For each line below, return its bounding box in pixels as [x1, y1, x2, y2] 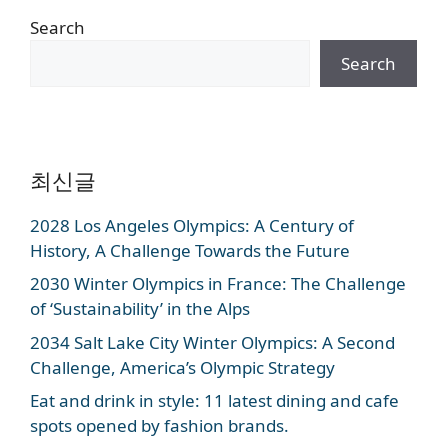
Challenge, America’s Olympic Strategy [30, 355, 335, 379]
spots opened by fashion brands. [30, 414, 289, 438]
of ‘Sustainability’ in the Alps [30, 297, 250, 321]
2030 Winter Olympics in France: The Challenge [30, 272, 406, 296]
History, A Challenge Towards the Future [30, 238, 350, 262]
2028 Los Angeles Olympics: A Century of [30, 213, 354, 237]
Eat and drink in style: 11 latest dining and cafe [30, 389, 399, 413]
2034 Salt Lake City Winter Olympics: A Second [30, 330, 395, 354]
